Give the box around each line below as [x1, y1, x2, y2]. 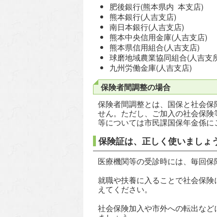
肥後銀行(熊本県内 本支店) [109, 1, 203, 13]
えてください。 [98, 184, 152, 195]
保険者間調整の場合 [101, 81, 170, 93]
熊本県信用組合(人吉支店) [109, 42, 200, 53]
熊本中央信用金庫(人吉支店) [109, 31, 207, 43]
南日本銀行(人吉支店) [109, 21, 184, 33]
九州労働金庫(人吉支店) [109, 62, 192, 74]
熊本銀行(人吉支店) [109, 11, 176, 23]
